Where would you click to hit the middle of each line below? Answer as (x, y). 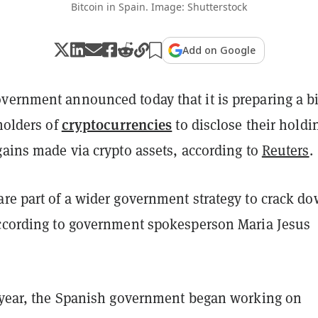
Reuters (285, 150)
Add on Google (219, 50)
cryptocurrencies (117, 124)
